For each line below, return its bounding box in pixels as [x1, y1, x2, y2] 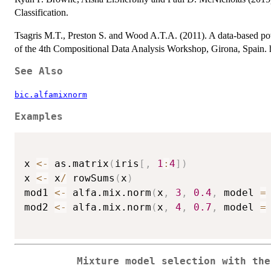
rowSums [67, 172, 115, 184]
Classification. [15, 7, 68, 18]
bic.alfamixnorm [15, 90, 87, 99]
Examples [15, 111, 63, 122]
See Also [15, 65, 63, 77]
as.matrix [48, 158, 109, 170]
